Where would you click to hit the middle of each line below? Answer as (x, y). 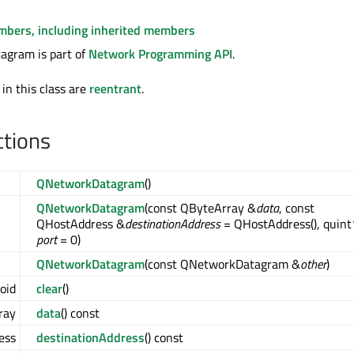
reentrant (115, 89)
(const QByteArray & (200, 208)
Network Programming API (160, 54)
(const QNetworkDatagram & (222, 264)
